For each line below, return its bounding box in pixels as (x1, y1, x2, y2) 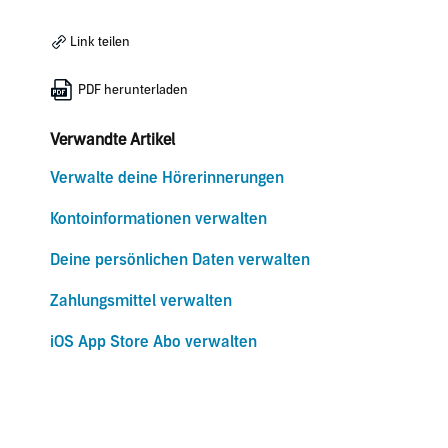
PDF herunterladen (74, 82, 188, 97)
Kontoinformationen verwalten (49, 209, 267, 228)
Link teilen (66, 34, 130, 49)
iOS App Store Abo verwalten (49, 332, 257, 351)
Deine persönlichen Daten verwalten (49, 250, 310, 269)
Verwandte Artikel (49, 130, 175, 149)
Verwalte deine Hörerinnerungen (49, 168, 284, 187)
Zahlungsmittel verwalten (49, 291, 232, 310)
